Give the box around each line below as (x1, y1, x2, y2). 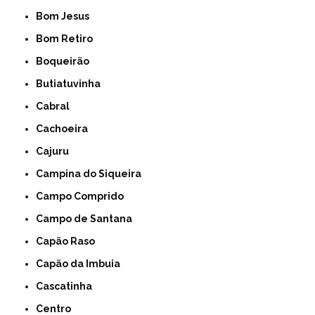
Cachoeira (43, 123, 89, 134)
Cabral (43, 101, 70, 112)
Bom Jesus (43, 11, 90, 22)
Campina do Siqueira (43, 168, 142, 179)
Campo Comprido (43, 191, 124, 202)
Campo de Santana (43, 213, 133, 224)
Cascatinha (43, 281, 93, 292)
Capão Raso (43, 236, 96, 247)
